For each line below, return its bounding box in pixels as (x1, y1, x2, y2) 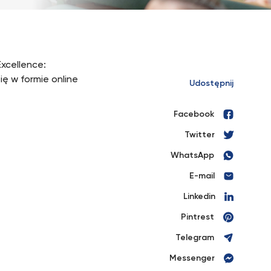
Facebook (174, 110, 214, 119)
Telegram (175, 233, 214, 242)
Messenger (169, 254, 215, 263)
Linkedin (183, 192, 215, 201)
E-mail (189, 172, 215, 180)
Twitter (184, 131, 215, 139)
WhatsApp (171, 151, 214, 160)
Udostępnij (189, 79, 233, 88)
